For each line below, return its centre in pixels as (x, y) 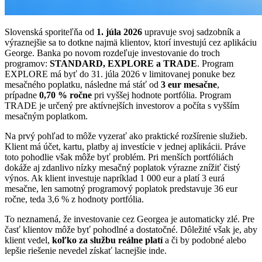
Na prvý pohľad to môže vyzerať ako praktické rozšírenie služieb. (126, 136)
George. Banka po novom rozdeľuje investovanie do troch (112, 53)
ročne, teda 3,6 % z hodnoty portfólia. (74, 199)
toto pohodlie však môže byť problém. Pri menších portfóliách (119, 157)
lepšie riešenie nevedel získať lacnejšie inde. (86, 250)
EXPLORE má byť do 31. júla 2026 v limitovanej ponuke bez (120, 74)
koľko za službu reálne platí (107, 240)
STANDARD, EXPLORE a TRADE (123, 63)
